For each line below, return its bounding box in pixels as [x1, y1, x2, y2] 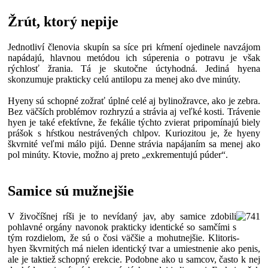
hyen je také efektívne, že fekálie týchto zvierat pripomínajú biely [8, 117, 260, 128]
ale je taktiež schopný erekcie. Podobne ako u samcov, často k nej [8, 254, 260, 264]
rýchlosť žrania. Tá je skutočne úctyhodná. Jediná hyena [8, 63, 260, 74]
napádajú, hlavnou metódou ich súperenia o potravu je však [8, 53, 260, 63]
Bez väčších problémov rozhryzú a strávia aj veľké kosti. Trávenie [8, 106, 260, 117]
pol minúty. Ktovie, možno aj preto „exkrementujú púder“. [8, 150, 228, 160]
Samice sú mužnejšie [8, 182, 134, 199]
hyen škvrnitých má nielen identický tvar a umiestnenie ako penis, [8, 243, 260, 254]
